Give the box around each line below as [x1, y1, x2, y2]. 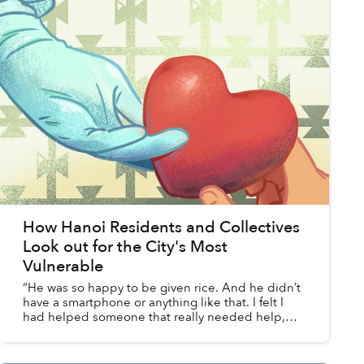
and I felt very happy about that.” [22, 323, 206, 340]
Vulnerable [22, 255, 103, 278]
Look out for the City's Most [22, 236, 227, 258]
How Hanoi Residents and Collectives [22, 216, 300, 239]
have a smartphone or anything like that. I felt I [22, 294, 284, 311]
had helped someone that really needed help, [22, 309, 285, 326]
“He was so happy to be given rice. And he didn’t [22, 279, 301, 297]
